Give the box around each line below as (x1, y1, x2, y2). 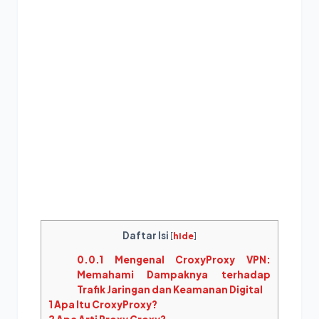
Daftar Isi (122, 229, 169, 241)
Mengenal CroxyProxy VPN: (103, 253, 271, 266)
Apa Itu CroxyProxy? (53, 298, 157, 311)
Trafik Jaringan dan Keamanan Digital (76, 283, 263, 296)
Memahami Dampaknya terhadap (76, 268, 271, 281)
